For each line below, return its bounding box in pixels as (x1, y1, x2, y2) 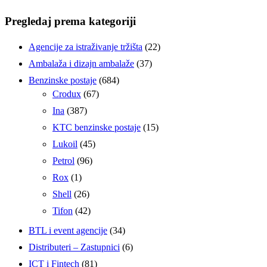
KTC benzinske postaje (52, 122, 141, 133)
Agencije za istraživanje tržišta (29, 42, 142, 52)
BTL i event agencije (29, 225, 107, 236)
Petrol (52, 156, 74, 166)
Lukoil (52, 139, 77, 150)
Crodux (52, 89, 81, 100)
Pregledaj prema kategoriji (5, 14, 136, 27)
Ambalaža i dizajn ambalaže (29, 58, 134, 69)
